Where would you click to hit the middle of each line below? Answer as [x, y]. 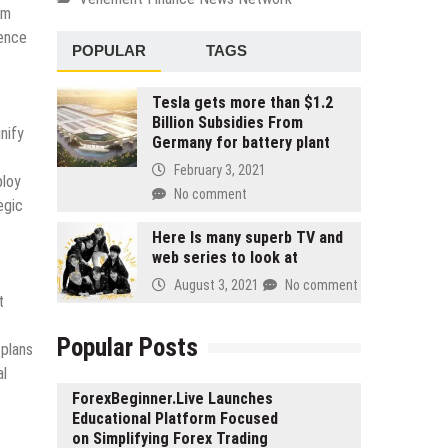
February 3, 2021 [219, 169]
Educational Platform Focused [174, 418]
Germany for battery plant [240, 142]
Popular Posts [127, 347]
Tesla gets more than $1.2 [242, 102]
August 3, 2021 [216, 284]
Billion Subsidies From [227, 122]
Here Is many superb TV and [247, 237]
